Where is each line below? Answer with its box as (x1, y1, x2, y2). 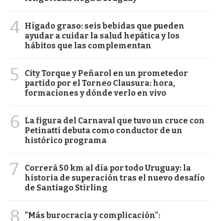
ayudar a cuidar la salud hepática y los (25, 31, 180, 41)
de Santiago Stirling (25, 183, 108, 193)
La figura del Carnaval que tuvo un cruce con (25, 116, 205, 126)
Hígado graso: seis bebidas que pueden (25, 21, 184, 31)
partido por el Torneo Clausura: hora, (25, 78, 175, 88)
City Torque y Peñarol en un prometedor (25, 69, 188, 78)
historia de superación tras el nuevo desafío (25, 173, 205, 183)
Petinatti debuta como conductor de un (25, 126, 183, 136)
